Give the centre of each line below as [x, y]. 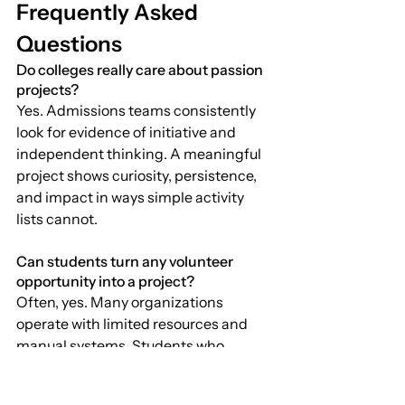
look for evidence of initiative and [127, 132]
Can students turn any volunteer [126, 261]
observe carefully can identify [116, 367]
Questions [69, 43]
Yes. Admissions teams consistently [137, 110]
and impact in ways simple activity [132, 197]
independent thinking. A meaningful [140, 153]
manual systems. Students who [122, 345]
